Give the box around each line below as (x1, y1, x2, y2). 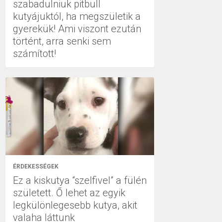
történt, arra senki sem (13, 35, 111, 47)
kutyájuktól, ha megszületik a (13, 10, 141, 22)
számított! (13, 47, 56, 59)
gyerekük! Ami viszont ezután (13, 22, 141, 35)
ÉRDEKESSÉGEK (13, 163, 58, 170)
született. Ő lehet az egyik (13, 187, 125, 199)
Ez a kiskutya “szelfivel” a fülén (13, 174, 147, 186)
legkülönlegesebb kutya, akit (13, 199, 137, 211)
